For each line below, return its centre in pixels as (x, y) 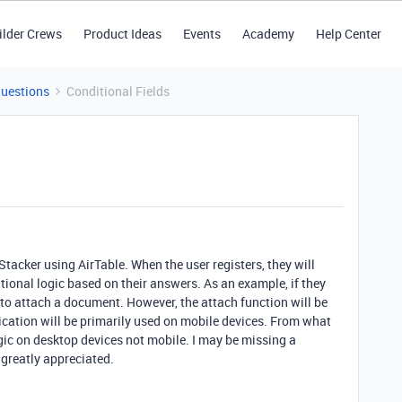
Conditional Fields (118, 91)
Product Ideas (122, 34)
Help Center (348, 34)
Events (201, 34)
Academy (268, 34)
